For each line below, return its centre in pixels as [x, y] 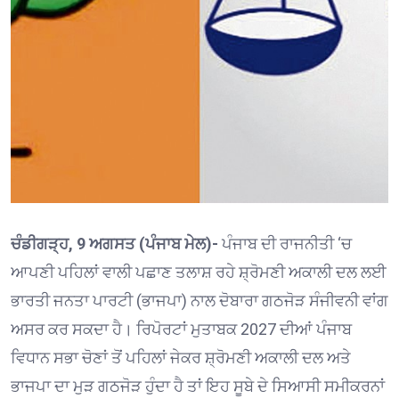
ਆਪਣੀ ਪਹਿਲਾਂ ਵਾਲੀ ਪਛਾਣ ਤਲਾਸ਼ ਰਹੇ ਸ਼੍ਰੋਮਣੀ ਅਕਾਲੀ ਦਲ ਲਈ [199, 272]
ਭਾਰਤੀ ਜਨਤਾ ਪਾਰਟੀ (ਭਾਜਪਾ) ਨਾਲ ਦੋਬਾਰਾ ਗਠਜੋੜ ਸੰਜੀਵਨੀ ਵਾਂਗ [199, 300]
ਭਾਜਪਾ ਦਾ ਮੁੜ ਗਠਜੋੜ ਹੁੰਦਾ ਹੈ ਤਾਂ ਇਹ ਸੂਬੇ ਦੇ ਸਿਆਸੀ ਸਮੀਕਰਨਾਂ [198, 386]
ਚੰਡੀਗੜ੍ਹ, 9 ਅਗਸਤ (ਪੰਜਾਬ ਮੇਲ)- [116, 243]
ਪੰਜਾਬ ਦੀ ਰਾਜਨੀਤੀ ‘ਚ [287, 243]
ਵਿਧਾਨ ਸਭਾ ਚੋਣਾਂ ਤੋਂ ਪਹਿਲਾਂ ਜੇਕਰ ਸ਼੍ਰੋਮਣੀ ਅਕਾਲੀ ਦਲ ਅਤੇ [181, 357]
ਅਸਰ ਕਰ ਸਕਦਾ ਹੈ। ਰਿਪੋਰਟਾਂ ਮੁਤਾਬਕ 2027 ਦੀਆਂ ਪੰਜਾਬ [181, 329]
